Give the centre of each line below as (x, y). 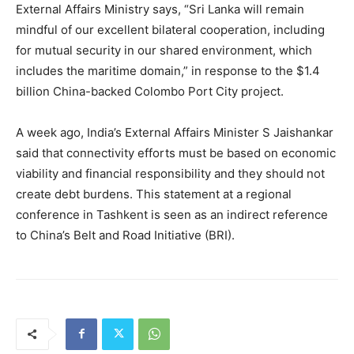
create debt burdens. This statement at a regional (154, 194)
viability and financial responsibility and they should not (170, 173)
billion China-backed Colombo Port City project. (150, 91)
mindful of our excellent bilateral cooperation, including (170, 29)
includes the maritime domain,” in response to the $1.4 (168, 70)
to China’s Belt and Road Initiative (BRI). (125, 235)
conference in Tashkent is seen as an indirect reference (172, 214)
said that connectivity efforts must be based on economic (176, 153)
